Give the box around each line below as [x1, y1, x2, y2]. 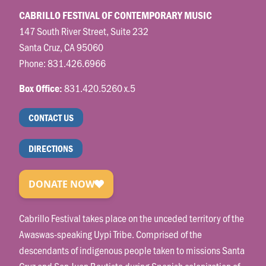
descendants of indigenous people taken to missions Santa [19, 242, 245, 257]
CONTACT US [28, 111, 74, 123]
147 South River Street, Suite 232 [19, 24, 149, 39]
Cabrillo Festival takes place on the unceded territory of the [19, 210, 245, 225]
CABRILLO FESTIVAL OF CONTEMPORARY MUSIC [19, 8, 213, 23]
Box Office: [19, 81, 63, 95]
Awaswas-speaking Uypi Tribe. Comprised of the [19, 226, 202, 241]
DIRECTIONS [28, 142, 74, 154]
